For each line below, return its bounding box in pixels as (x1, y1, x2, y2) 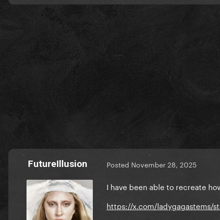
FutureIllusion (27, 158, 87, 169)
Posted (107, 159, 131, 170)
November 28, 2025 (131, 159, 196, 170)
